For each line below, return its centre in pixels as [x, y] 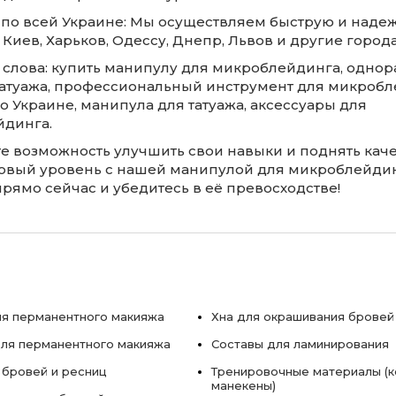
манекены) [244, 385]
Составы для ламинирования [300, 344]
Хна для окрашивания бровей [303, 316]
